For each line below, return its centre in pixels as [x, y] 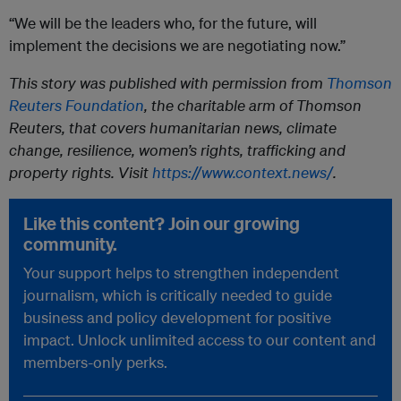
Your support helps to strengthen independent [181, 273]
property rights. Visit [81, 173]
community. [70, 244]
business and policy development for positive [177, 318]
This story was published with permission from [168, 83]
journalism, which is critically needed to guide [178, 295]
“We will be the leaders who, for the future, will [163, 23]
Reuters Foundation [77, 106]
